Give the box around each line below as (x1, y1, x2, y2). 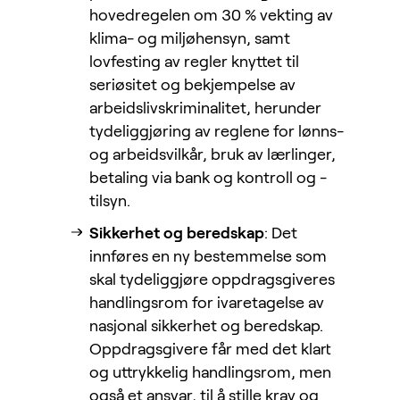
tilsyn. (89, 192, 130, 211)
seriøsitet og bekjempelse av (89, 76, 296, 95)
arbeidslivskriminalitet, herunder (89, 99, 321, 118)
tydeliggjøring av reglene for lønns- (89, 122, 344, 141)
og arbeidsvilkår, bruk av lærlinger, (89, 146, 336, 164)
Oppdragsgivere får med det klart (89, 340, 331, 359)
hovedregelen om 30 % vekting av (89, 6, 333, 25)
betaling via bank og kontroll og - (89, 169, 327, 187)
